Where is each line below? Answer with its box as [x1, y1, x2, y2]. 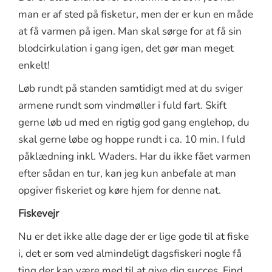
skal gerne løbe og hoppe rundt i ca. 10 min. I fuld [18, 132, 245, 147]
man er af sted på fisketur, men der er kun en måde [18, 7, 253, 22]
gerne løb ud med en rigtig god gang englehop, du [18, 115, 250, 130]
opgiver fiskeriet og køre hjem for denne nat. [18, 183, 221, 198]
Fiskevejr [18, 206, 59, 221]
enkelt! [18, 58, 50, 73]
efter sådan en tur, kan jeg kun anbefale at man [18, 166, 236, 181]
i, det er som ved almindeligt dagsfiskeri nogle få [18, 246, 242, 261]
